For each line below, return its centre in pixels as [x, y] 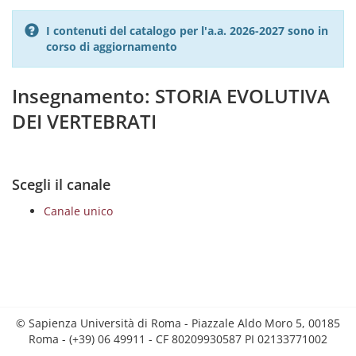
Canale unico [78, 211]
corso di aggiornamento [112, 46]
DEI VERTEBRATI [84, 121]
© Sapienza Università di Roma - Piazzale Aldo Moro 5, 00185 [178, 323]
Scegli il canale [61, 184]
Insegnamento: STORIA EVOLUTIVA [171, 96]
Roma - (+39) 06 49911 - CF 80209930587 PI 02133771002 [178, 339]
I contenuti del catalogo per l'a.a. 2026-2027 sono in [187, 31]
